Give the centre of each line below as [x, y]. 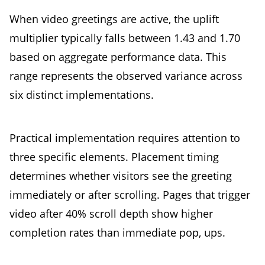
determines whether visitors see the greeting [121, 175]
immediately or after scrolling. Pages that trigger [130, 194]
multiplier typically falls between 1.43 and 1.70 [125, 38]
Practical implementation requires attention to [125, 138]
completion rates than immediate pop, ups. [117, 232]
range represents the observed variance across [126, 76]
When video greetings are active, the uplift [114, 19]
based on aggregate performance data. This [118, 57]
